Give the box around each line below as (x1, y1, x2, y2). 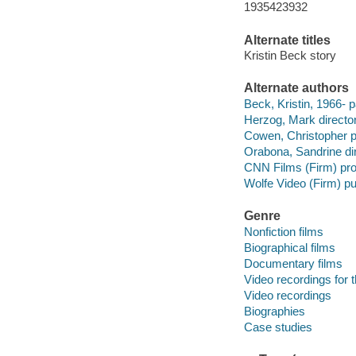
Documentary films (243, 256, 342, 270)
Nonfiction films (243, 224, 323, 238)
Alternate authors (243, 81, 349, 95)
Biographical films (243, 240, 335, 254)
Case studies (243, 320, 312, 335)
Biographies (243, 304, 305, 318)
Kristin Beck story (243, 48, 336, 63)
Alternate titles (243, 33, 331, 47)
